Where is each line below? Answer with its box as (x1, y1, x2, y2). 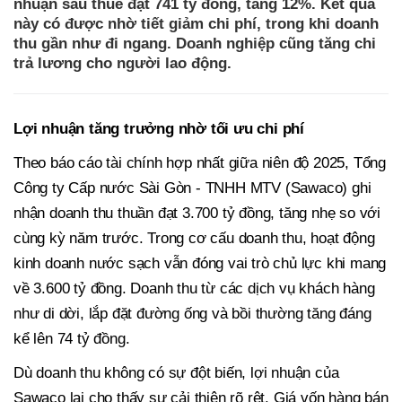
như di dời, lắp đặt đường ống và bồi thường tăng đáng (13, 305, 371, 323)
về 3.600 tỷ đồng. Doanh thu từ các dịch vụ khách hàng (13, 280, 375, 298)
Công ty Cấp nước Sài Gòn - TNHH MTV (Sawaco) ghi (13, 179, 371, 197)
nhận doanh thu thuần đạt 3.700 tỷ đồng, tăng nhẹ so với (13, 205, 380, 223)
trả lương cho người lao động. (13, 55, 232, 72)
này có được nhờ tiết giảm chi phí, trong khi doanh (13, 15, 379, 32)
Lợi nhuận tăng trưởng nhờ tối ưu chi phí (13, 120, 304, 138)
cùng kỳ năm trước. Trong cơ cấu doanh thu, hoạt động (13, 230, 375, 248)
